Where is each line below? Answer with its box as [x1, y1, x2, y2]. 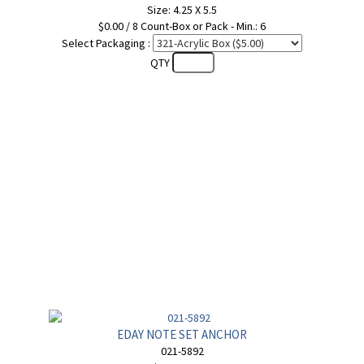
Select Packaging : [62, 36, 150, 50]
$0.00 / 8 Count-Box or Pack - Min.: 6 [98, 19, 266, 33]
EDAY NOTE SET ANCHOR [117, 327, 247, 342]
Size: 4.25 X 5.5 [147, 2, 217, 17]
